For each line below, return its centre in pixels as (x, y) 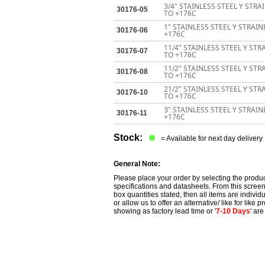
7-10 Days (233, 211)
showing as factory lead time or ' (165, 211)
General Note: (137, 164)
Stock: (129, 138)
